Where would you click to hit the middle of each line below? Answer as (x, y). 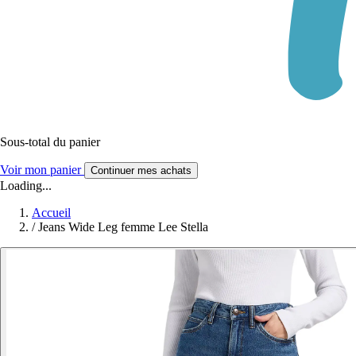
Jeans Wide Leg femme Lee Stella (123, 226)
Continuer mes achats (141, 170)
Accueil (51, 212)
